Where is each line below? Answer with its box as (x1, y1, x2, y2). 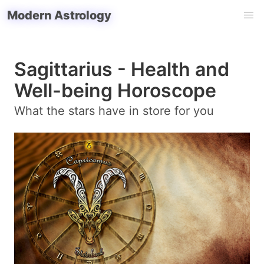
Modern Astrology (7, 8, 111, 22)
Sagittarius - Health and (14, 58, 229, 81)
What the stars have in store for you (14, 104, 214, 118)
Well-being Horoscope (14, 79, 216, 102)
